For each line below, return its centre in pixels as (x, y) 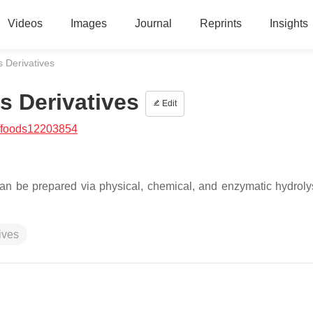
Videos (25, 23)
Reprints (220, 23)
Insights (289, 23)
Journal (153, 23)
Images (88, 23)
